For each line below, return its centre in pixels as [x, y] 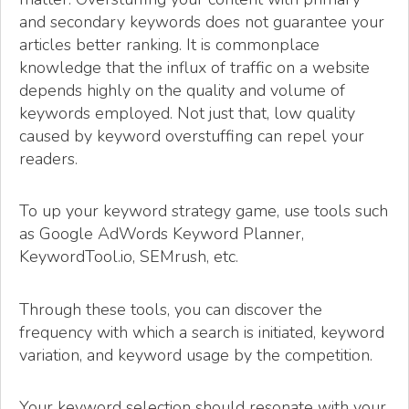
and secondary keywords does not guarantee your [202, 21]
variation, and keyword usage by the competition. [196, 355]
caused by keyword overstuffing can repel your [192, 136]
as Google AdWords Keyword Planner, [162, 234]
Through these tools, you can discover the [171, 309]
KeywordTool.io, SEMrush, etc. [129, 257]
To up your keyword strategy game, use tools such [204, 211]
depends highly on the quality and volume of [182, 90]
